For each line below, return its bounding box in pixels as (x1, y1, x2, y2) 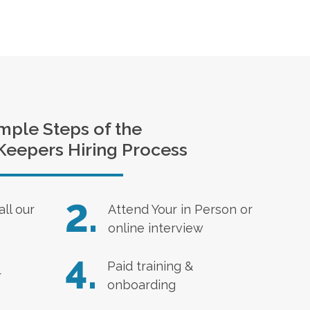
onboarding (107, 277, 176, 292)
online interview (107, 221, 203, 235)
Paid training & (107, 259, 193, 273)
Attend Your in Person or (107, 202, 253, 217)
